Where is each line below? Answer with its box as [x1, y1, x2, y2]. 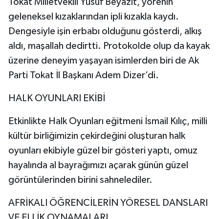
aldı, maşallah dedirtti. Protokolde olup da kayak [8, 41, 210, 51]
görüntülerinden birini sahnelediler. [8, 175, 153, 185]
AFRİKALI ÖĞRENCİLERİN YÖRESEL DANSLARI [8, 198, 208, 208]
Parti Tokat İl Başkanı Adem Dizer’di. [8, 70, 159, 81]
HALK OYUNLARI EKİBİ [8, 93, 105, 104]
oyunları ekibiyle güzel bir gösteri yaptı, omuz [8, 146, 197, 156]
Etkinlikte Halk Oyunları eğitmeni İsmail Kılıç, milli [8, 116, 207, 127]
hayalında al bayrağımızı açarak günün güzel [8, 160, 188, 171]
